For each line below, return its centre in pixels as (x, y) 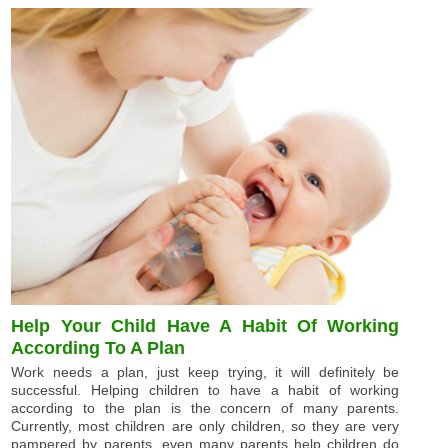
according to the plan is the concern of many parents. (205, 408)
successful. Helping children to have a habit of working (205, 390)
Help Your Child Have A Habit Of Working (205, 326)
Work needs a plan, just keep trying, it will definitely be (205, 372)
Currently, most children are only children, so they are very (205, 426)
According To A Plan (98, 348)
